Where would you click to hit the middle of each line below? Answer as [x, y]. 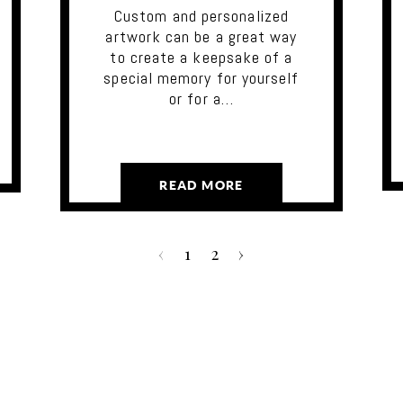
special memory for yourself [201, 77]
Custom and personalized [201, 15]
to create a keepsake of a [201, 57]
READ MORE [201, 186]
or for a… [201, 98]
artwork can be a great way [201, 36]
